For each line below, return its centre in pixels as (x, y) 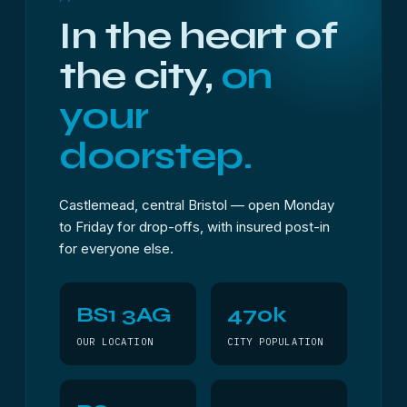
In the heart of (199, 36)
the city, (140, 76)
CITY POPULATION (275, 342)
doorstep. (156, 156)
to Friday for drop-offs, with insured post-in (194, 227)
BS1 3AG (124, 315)
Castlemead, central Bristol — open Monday (197, 205)
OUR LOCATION (115, 342)
